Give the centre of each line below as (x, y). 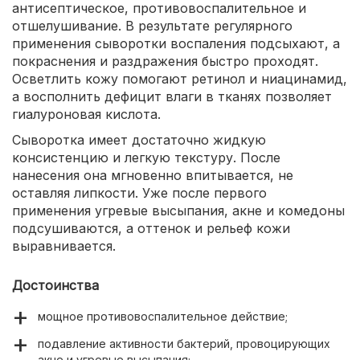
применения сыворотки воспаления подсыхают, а (176, 43)
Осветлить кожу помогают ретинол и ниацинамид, (180, 78)
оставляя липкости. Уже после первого (139, 192)
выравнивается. (64, 245)
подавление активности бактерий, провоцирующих (184, 343)
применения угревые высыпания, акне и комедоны (178, 210)
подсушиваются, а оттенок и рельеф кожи (151, 228)
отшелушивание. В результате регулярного (152, 25)
